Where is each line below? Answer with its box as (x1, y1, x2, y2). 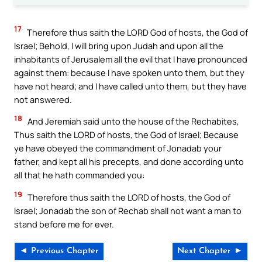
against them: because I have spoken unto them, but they (14, 66, 244, 78)
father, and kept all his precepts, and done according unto (14, 156, 244, 168)
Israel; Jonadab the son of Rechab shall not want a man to (14, 205, 242, 216)
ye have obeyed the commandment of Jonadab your (14, 142, 222, 154)
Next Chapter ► (177, 246, 243, 256)
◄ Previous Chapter (19, 246, 99, 256)
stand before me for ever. (14, 218, 114, 230)
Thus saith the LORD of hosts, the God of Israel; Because (14, 129, 239, 141)
